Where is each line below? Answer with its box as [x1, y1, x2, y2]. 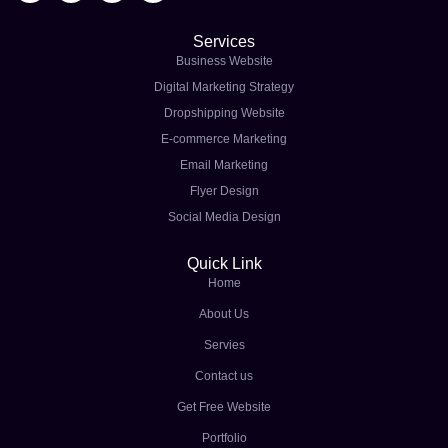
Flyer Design [189, 184, 259, 199]
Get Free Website [177, 400, 271, 415]
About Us [199, 307, 249, 322]
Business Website [175, 54, 273, 69]
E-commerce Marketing [161, 132, 287, 147]
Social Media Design [167, 210, 281, 225]
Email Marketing [180, 158, 268, 173]
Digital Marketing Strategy [154, 80, 294, 95]
